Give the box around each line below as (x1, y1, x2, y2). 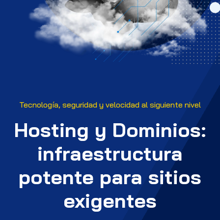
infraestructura (37, 141, 183, 165)
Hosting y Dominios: (14, 117, 206, 142)
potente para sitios (19, 165, 201, 189)
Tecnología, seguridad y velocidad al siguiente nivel (19, 100, 201, 110)
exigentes (63, 188, 157, 213)
